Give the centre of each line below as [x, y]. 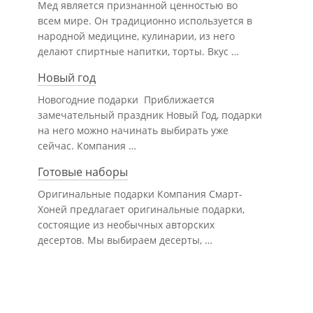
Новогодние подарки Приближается [126, 100]
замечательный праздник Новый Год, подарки [150, 115]
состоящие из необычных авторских [126, 225]
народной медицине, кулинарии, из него [136, 36]
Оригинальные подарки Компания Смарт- [140, 194]
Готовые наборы [83, 172]
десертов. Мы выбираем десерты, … [125, 240]
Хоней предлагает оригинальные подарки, [141, 209]
